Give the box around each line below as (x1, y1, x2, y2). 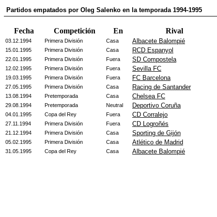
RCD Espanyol (132, 46, 173, 54)
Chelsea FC (132, 93, 165, 100)
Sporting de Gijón (132, 129, 181, 137)
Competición (53, 27, 95, 35)
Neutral (106, 102, 123, 108)
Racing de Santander (132, 83, 191, 91)
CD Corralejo (132, 111, 168, 118)
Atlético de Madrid (132, 139, 183, 146)
